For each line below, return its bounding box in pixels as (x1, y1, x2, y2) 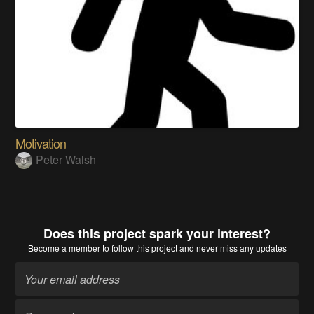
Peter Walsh (36, 151, 97, 168)
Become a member (27, 241, 100, 254)
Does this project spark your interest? (43, 224, 271, 243)
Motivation (15, 134, 67, 153)
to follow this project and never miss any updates (100, 241, 287, 254)
